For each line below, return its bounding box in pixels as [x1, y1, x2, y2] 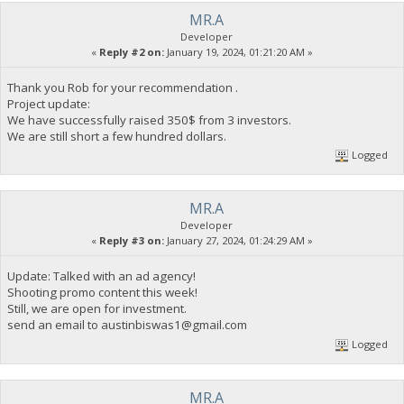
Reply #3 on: [99, 234, 164, 248]
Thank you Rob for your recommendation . [6, 78, 238, 96]
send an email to [6, 317, 101, 334]
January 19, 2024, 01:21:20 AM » [164, 44, 313, 59]
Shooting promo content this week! [6, 284, 197, 301]
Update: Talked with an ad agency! [6, 268, 196, 285]
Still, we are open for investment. [6, 300, 187, 317]
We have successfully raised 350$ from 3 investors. [6, 111, 291, 128]
